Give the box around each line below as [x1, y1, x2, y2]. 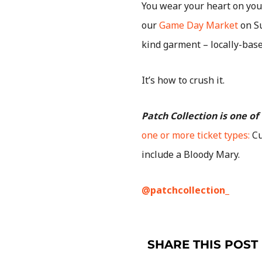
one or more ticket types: [142, 129, 250, 142]
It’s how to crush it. [142, 74, 227, 87]
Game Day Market [159, 19, 238, 32]
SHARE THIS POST [147, 237, 258, 252]
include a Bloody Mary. [142, 148, 242, 161]
